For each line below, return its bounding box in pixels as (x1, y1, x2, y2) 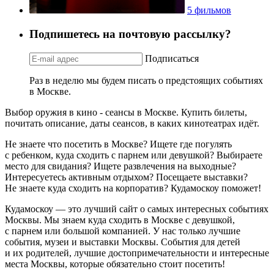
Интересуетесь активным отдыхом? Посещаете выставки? (5, 171, 248, 182)
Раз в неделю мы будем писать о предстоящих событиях (29, 75, 263, 86)
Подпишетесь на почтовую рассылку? (29, 27, 231, 40)
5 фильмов (187, 5, 231, 16)
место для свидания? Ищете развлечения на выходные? (5, 160, 236, 171)
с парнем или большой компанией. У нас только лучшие (5, 225, 240, 236)
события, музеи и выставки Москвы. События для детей (5, 236, 240, 247)
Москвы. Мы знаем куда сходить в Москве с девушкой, (5, 214, 235, 225)
